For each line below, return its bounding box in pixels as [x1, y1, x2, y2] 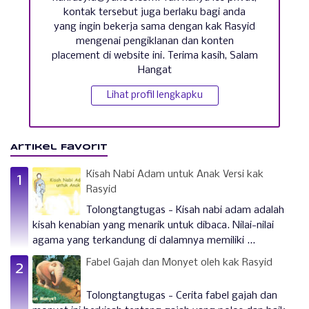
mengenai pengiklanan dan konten [75, 35, 234, 47]
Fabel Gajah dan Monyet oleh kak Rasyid [86, 257, 272, 268]
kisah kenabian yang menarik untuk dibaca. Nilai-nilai [32, 219, 274, 231]
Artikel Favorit [10, 143, 108, 151]
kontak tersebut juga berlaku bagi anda [63, 6, 246, 18]
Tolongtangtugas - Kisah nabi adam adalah [86, 204, 284, 216]
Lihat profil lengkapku [106, 90, 203, 101]
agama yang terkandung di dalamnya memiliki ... [32, 235, 255, 246]
